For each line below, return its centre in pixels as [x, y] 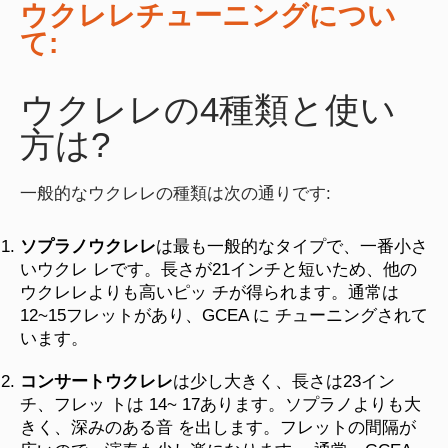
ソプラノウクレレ [88, 246]
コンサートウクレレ [96, 381]
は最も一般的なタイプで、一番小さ [292, 246]
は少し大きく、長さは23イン [284, 381]
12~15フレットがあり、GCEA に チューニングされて [224, 315]
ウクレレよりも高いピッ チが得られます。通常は [209, 292]
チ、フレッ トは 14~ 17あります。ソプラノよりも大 [220, 404]
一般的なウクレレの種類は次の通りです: [175, 192]
